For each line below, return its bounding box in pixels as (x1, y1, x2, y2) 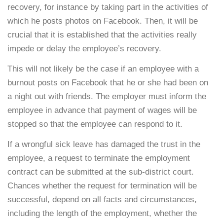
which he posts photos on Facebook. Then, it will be (7, 16, 198, 26)
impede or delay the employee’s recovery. (7, 43, 161, 53)
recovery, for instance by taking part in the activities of (7, 2, 208, 12)
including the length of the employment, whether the (7, 208, 197, 218)
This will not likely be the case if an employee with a (7, 64, 199, 74)
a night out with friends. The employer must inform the (7, 91, 206, 101)
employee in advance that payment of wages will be (7, 105, 197, 115)
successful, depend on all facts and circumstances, (7, 194, 197, 204)
